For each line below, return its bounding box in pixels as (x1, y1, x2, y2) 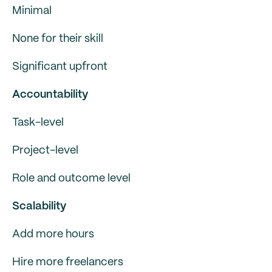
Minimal (12, 5, 52, 16)
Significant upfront (12, 61, 107, 72)
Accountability (12, 89, 88, 100)
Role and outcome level (12, 173, 131, 184)
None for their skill (12, 33, 103, 44)
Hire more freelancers (12, 257, 123, 268)
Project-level (12, 145, 78, 156)
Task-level (12, 117, 64, 128)
